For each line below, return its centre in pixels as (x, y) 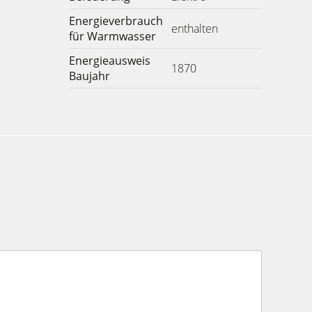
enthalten (194, 29)
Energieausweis (109, 61)
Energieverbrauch (116, 21)
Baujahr (89, 76)
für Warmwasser (112, 36)
